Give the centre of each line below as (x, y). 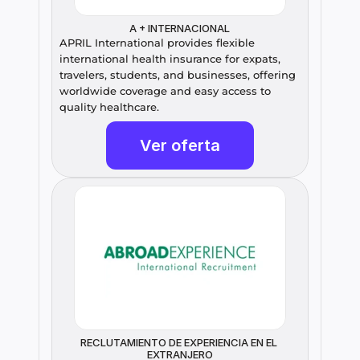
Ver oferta (180, 146)
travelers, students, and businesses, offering (178, 75)
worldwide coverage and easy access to (165, 91)
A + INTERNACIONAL (180, 29)
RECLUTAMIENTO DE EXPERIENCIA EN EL (179, 343)
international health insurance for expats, (170, 59)
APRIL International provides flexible (157, 43)
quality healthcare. (109, 107)
